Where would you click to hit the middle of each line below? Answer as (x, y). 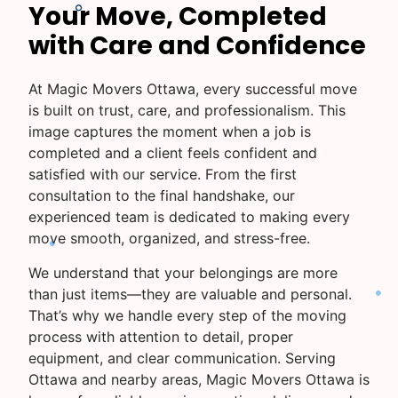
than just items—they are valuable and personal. (190, 294)
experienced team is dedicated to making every (189, 217)
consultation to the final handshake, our (162, 196)
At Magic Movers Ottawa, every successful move (193, 89)
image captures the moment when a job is (170, 132)
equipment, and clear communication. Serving (182, 358)
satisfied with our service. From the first (163, 175)
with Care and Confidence (197, 46)
